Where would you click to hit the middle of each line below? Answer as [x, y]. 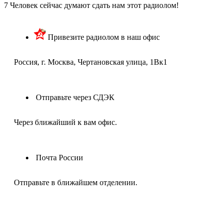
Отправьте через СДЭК [75, 97]
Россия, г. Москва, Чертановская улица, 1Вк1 [91, 62]
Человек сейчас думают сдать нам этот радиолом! [94, 5]
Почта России [59, 158]
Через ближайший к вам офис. [65, 122]
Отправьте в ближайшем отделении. [76, 182]
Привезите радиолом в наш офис [104, 37]
